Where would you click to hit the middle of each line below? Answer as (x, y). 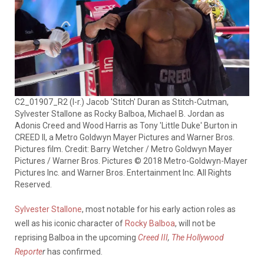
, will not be (195, 223)
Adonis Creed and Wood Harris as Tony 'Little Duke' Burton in (126, 125)
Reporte (29, 251)
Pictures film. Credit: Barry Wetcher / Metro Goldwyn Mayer (123, 149)
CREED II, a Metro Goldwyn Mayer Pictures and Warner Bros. (125, 137)
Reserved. (33, 184)
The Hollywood (198, 237)
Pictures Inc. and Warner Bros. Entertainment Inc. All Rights (123, 172)
